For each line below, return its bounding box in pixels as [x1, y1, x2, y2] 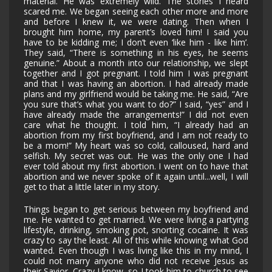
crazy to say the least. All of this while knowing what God [24, 234, 248, 246]
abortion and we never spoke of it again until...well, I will [24, 171, 248, 183]
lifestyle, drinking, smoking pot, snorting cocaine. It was [24, 224, 248, 236]
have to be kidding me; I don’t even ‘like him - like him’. [24, 36, 248, 49]
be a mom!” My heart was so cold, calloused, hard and [24, 140, 248, 152]
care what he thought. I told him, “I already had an [24, 119, 248, 131]
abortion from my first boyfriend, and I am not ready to [24, 129, 248, 141]
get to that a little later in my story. [24, 181, 160, 193]
